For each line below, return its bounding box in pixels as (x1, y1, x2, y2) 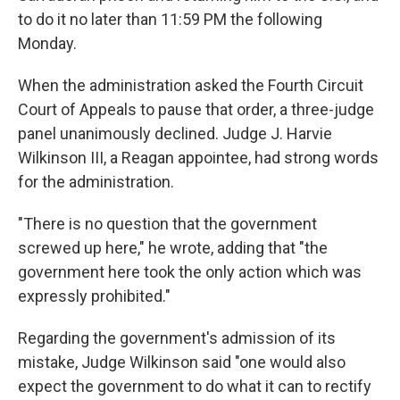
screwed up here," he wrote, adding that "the (18, 238, 328, 257)
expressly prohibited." (18, 287, 171, 305)
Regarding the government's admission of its (18, 329, 336, 347)
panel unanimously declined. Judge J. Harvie (18, 124, 332, 143)
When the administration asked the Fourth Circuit (18, 76, 363, 95)
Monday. (18, 34, 77, 53)
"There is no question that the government (18, 214, 317, 233)
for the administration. (18, 172, 174, 191)
